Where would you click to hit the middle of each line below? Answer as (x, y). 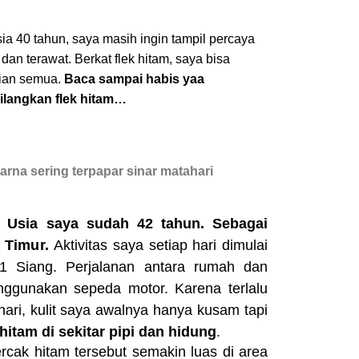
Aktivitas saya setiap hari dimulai (161, 246)
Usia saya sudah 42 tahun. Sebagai (138, 224)
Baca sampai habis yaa (134, 79)
